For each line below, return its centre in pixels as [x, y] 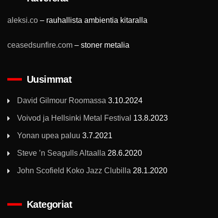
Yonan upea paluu [49, 136]
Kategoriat [49, 204]
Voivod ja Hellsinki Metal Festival [74, 118]
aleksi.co [23, 20]
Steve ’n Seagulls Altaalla [61, 153]
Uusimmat [49, 79]
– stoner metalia [101, 45]
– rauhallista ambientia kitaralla [93, 20]
